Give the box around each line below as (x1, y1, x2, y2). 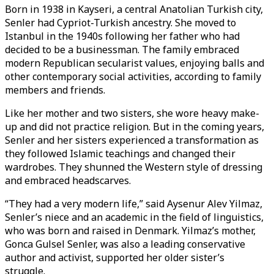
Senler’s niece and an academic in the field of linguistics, (5, 210, 264, 224)
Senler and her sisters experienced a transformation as (5, 133, 259, 147)
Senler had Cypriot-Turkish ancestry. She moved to (5, 16, 236, 29)
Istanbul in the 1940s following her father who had (5, 29, 240, 43)
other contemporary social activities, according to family (5, 70, 261, 83)
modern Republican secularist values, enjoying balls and (5, 56, 264, 70)
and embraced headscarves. (5, 174, 131, 187)
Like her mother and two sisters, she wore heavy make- (5, 106, 259, 120)
